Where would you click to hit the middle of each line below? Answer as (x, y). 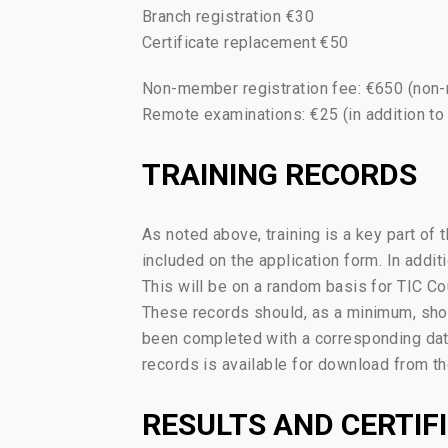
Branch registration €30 (228, 17)
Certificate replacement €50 (245, 43)
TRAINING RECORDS (279, 175)
